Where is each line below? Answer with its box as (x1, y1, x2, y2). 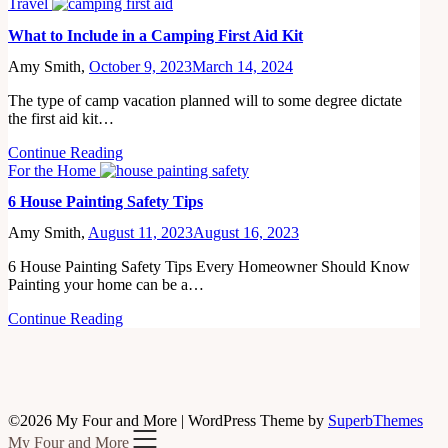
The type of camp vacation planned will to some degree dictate (8, 91, 402, 109)
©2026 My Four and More (8, 412, 181, 430)
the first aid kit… (8, 109, 114, 127)
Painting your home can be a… (8, 276, 204, 294)
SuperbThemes (328, 412, 423, 430)
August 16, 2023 (193, 224, 299, 242)
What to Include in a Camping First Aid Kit (8, 26, 303, 44)
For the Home (8, 161, 100, 179)
